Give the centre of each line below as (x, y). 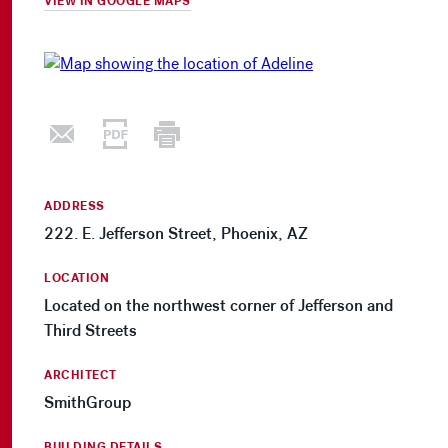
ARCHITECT (80, 375)
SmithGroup (87, 403)
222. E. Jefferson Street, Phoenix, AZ (176, 234)
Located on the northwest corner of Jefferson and (218, 306)
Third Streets (90, 331)
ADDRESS (74, 206)
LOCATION (76, 278)
